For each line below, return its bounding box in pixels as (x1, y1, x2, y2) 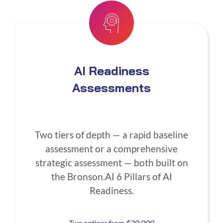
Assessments (72, 80, 151, 96)
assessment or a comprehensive (45, 143, 178, 155)
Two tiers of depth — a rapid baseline (35, 129, 188, 141)
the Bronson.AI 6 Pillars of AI (51, 171, 172, 183)
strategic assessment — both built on (35, 157, 188, 169)
